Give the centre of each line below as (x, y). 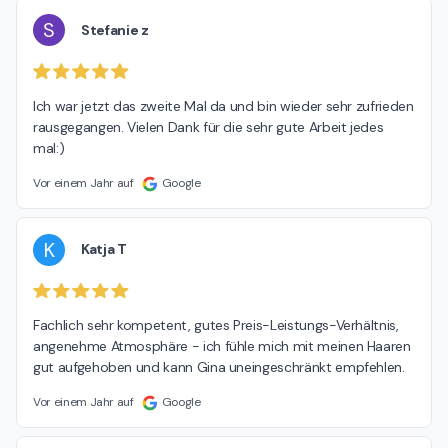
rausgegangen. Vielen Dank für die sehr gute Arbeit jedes (208, 126)
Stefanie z (115, 29)
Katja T (104, 249)
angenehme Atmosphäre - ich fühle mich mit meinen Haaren (222, 346)
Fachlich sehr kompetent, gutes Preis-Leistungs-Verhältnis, (216, 325)
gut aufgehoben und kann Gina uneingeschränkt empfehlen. (219, 367)
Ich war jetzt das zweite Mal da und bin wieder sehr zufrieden (223, 105)
